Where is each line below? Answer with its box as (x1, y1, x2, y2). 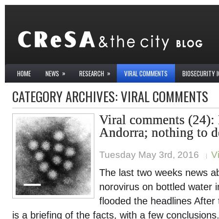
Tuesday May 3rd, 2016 (99, 150, 199, 160)
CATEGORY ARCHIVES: (12, 87, 121, 106)
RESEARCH (79, 68, 104, 78)
